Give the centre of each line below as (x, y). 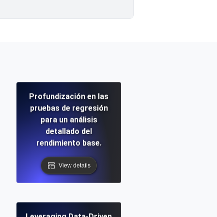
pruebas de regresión (69, 108)
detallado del (69, 131)
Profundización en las (69, 96)
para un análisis (69, 120)
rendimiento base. (69, 143)
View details (75, 165)
